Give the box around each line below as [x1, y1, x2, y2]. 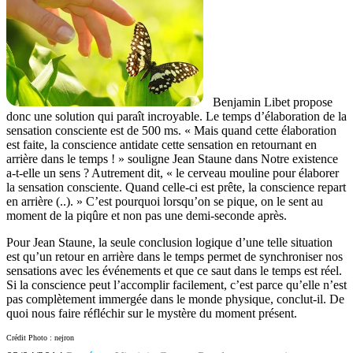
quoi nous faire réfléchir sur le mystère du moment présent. [6, 307, 297, 321]
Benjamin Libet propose [213, 95, 333, 110]
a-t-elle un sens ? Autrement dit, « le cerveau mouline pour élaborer [6, 166, 339, 180]
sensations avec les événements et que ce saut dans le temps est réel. [6, 264, 342, 278]
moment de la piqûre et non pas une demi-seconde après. [6, 209, 287, 223]
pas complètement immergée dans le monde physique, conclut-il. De [6, 292, 344, 307]
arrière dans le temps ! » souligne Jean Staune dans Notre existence [6, 152, 338, 166]
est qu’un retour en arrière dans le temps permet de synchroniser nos [6, 250, 343, 264]
